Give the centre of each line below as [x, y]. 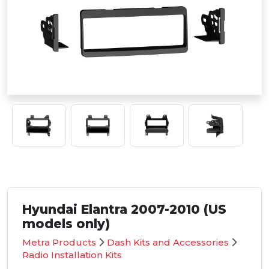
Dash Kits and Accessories [168, 243]
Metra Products [59, 243]
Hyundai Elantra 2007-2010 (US [124, 210]
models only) [66, 224]
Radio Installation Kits [72, 255]
